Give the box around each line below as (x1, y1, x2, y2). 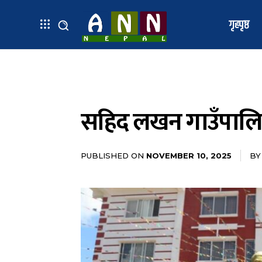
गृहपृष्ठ (229, 15, 250, 34)
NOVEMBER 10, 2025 (146, 150, 232, 160)
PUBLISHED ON (81, 150, 144, 160)
